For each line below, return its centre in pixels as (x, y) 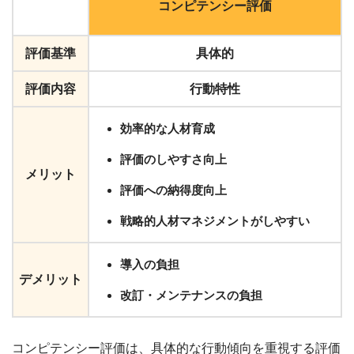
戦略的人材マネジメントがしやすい (215, 221)
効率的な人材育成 (168, 128)
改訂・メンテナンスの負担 (191, 295)
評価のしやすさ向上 (173, 159)
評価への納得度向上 (173, 190)
